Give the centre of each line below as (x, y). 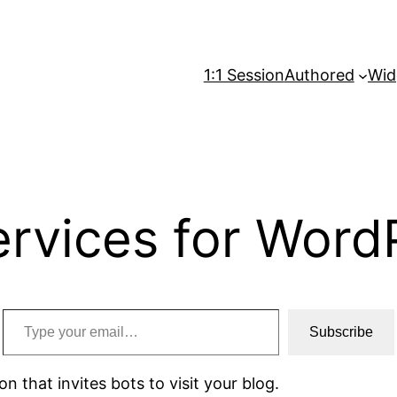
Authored (319, 75)
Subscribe (342, 332)
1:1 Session (244, 75)
